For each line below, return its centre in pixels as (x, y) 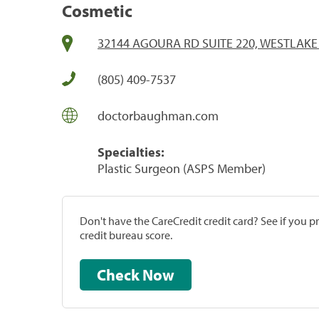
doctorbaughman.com (158, 115)
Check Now (158, 274)
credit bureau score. (126, 235)
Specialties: (131, 152)
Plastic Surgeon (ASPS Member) (182, 168)
